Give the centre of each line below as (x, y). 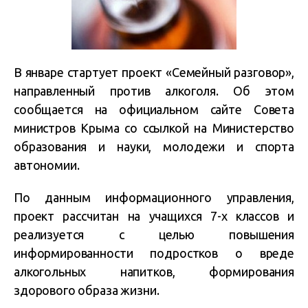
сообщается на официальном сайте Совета (154, 110)
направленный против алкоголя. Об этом (154, 91)
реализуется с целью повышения (154, 235)
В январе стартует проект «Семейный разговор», (154, 73)
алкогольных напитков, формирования (154, 272)
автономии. (47, 165)
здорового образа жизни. (87, 290)
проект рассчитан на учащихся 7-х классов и (154, 216)
